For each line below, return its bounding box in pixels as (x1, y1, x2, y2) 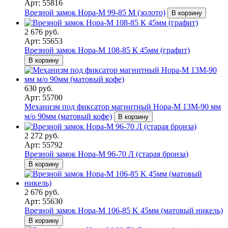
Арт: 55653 (24, 36, 63, 45)
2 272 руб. (24, 131, 59, 140)
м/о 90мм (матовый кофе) (24, 111, 112, 121)
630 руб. (24, 83, 53, 93)
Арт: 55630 (24, 196, 63, 206)
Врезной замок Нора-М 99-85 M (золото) (24, 8, 165, 17)
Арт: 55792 (24, 140, 63, 149)
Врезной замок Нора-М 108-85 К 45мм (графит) (24, 45, 190, 54)
